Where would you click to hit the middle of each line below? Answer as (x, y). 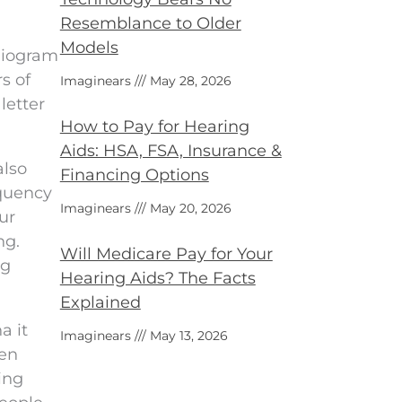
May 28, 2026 (188, 81)
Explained (100, 302)
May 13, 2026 (187, 336)
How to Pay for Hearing (154, 127)
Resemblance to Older (150, 23)
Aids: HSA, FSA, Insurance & (170, 151)
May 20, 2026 (188, 208)
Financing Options (134, 175)
